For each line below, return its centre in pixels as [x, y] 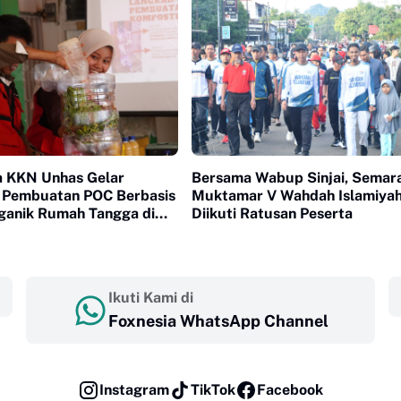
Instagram [134, 390]
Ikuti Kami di [151, 298]
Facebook [290, 390]
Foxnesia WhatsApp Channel [218, 321]
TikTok [213, 390]
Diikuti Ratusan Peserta [272, 214]
